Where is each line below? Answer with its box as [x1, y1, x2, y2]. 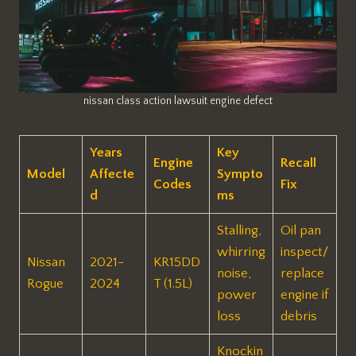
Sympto [216, 166, 263, 181]
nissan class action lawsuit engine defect [83, 94, 273, 107]
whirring [216, 244, 265, 259]
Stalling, [216, 222, 261, 238]
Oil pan [280, 222, 321, 238]
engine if [280, 287, 328, 302]
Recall [280, 155, 316, 170]
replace [280, 265, 324, 281]
